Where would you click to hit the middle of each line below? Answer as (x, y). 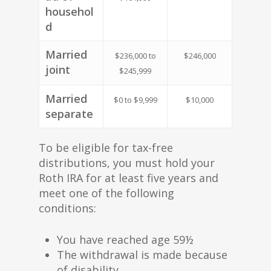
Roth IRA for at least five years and (129, 178)
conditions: (67, 208)
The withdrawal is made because (142, 255)
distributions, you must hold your (127, 163)
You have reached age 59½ (125, 240)
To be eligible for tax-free (106, 148)
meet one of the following (106, 193)
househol (70, 11)
